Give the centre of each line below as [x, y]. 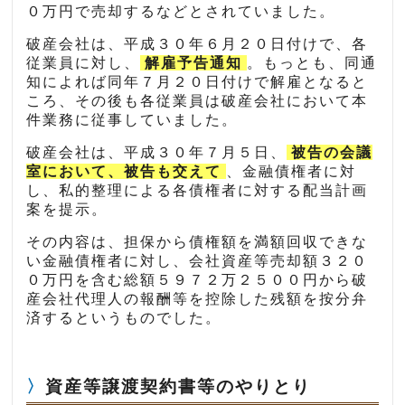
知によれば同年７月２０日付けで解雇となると [198, 82]
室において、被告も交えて [124, 172]
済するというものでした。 [124, 318]
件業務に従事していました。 [132, 120]
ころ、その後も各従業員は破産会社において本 [198, 101]
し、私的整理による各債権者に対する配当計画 [198, 191]
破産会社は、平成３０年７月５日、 [157, 153]
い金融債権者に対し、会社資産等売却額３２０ [198, 261]
